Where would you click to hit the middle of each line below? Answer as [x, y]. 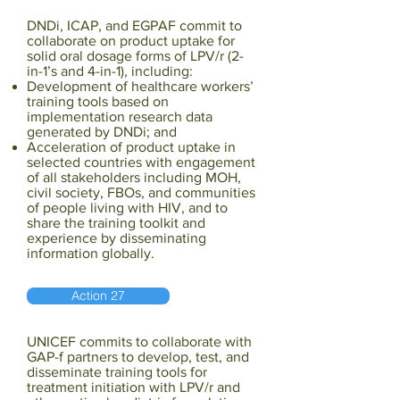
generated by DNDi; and [102, 132]
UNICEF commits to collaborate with [139, 342]
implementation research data [120, 117]
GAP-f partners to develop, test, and [138, 357]
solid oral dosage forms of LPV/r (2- [135, 56]
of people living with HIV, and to [127, 208]
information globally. [91, 253]
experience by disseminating [117, 238]
